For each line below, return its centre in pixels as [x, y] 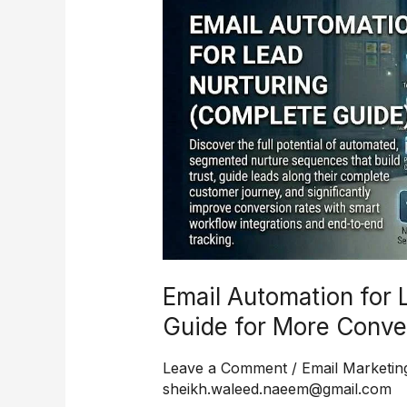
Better [182, 213]
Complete [194, 71]
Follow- [187, 237]
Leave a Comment [224, 368]
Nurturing [195, 48]
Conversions [204, 166]
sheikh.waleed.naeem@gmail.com [277, 389]
